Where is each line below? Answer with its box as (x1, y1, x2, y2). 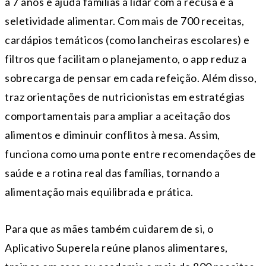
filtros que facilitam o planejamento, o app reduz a (5, 52, 247, 65)
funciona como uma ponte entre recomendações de (5, 147, 256, 160)
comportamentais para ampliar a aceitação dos (5, 109, 230, 122)
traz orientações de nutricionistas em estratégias (5, 90, 245, 103)
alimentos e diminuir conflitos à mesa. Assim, (5, 128, 220, 141)
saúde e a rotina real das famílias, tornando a (5, 166, 220, 179)
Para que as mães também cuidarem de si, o (5, 221, 214, 235)
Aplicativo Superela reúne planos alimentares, (5, 240, 228, 254)
